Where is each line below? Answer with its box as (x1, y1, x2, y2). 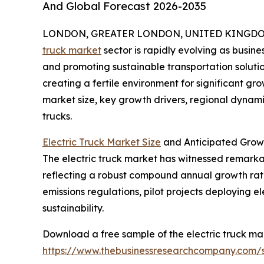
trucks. (42, 110, 72, 123)
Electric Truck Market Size (42, 136, 161, 148)
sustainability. (42, 202, 104, 214)
